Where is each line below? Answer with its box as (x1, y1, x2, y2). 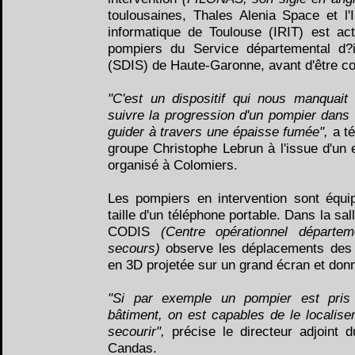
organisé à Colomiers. (108, 157, 238, 173)
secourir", (108, 323, 172, 339)
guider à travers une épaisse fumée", (108, 124, 333, 139)
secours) (108, 240, 166, 256)
